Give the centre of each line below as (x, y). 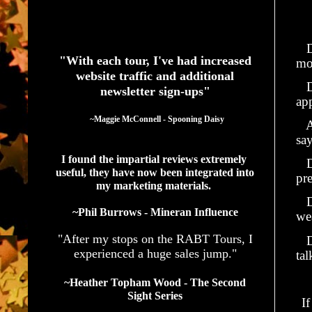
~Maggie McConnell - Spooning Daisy (157, 119)
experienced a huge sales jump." (155, 253)
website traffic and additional (155, 76)
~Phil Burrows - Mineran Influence (155, 212)
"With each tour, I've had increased (155, 60)
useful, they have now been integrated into (155, 172)
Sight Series (155, 295)
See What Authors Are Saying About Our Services (147, 28)
